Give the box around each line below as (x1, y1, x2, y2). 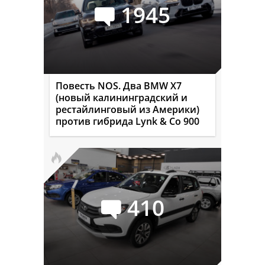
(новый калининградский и (56, 91, 188, 105)
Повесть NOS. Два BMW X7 (56, 79, 182, 93)
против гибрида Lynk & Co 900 (56, 115, 199, 128)
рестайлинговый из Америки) (56, 103, 199, 117)
